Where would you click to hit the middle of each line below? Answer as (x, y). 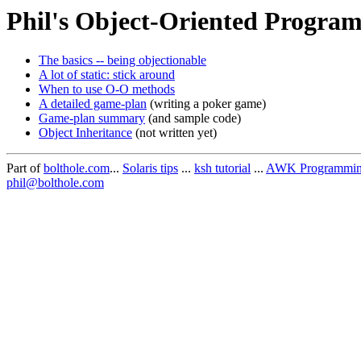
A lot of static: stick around (107, 75)
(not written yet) (174, 133)
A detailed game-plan (93, 104)
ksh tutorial (222, 168)
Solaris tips (150, 168)
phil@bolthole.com (55, 183)
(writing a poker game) (206, 104)
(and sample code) (193, 118)
